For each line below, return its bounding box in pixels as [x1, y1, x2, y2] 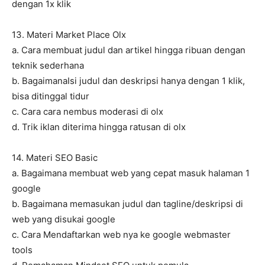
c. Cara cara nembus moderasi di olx [12, 106, 163, 118]
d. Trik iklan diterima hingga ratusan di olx [12, 121, 186, 133]
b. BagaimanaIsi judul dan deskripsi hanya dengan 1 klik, [12, 75, 245, 87]
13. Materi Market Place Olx [12, 29, 126, 41]
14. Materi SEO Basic [12, 152, 98, 164]
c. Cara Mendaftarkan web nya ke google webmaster [12, 229, 231, 241]
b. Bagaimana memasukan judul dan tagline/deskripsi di [12, 198, 243, 210]
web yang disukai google [12, 214, 115, 225]
